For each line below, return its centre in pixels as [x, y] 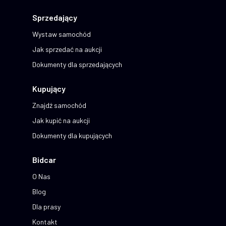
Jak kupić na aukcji [61, 121]
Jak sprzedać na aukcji [67, 49]
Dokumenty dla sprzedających [77, 65]
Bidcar [44, 160]
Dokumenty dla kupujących [72, 136]
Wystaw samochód [62, 34]
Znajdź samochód [59, 105]
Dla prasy [46, 207]
